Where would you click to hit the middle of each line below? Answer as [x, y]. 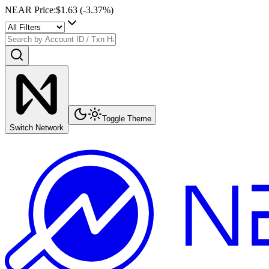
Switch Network [37, 128]
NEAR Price [29, 10]
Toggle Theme [127, 119]
